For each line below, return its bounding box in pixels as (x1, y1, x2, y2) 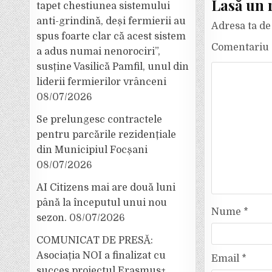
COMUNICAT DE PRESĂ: (36, 235, 154, 246)
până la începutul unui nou (36, 197, 168, 208)
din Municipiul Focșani (36, 144, 148, 155)
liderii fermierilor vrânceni (36, 76, 167, 87)
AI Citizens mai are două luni (36, 182, 176, 193)
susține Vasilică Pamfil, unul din (36, 61, 189, 72)
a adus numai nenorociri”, (36, 46, 161, 57)
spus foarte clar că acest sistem (36, 31, 186, 42)
